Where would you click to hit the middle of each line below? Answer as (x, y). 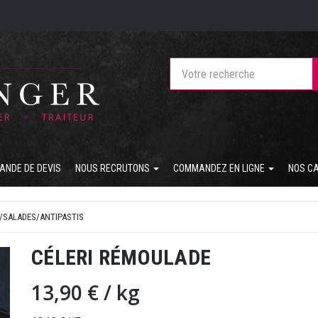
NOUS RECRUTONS (114, 168)
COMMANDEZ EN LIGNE (220, 168)
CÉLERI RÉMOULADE (121, 257)
